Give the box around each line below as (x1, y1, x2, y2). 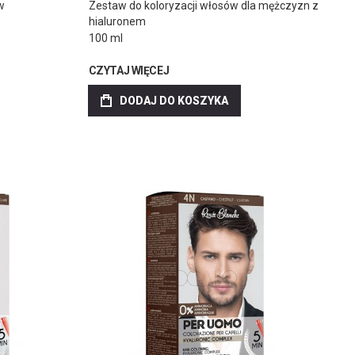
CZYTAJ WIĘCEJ (88, 63, 170, 77)
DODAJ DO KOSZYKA (119, 94, 228, 107)
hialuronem (88, 14, 146, 28)
